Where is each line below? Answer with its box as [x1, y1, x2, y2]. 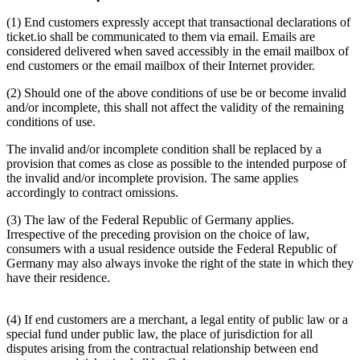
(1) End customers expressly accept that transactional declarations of [6, 14, 350, 29]
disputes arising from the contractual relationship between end [6, 341, 318, 355]
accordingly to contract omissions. [6, 185, 178, 199]
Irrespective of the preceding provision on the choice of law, [6, 227, 309, 241]
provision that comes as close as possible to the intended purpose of [6, 156, 346, 170]
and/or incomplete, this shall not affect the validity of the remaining [6, 100, 344, 114]
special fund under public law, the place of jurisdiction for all [6, 326, 313, 341]
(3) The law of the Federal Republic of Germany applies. [6, 212, 294, 227]
